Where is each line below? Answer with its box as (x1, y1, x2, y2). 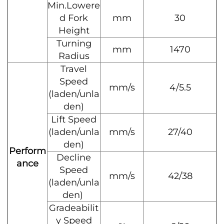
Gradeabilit (49, 202, 98, 213)
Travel (60, 63, 87, 74)
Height (58, 25, 89, 36)
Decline (56, 152, 91, 163)
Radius (58, 50, 89, 61)
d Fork (59, 12, 88, 23)
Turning (56, 38, 91, 49)
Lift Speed (51, 114, 96, 125)
